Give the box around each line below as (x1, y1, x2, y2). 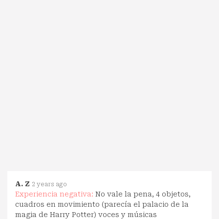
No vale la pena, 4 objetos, (95, 190, 191, 198)
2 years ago (32, 180, 67, 188)
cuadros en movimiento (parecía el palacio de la (15, 200, 189, 208)
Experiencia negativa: (15, 190, 95, 198)
